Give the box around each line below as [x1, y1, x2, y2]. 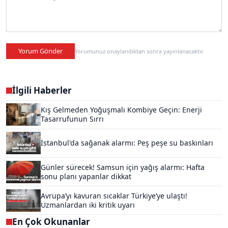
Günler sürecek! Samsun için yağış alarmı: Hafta [41, 162, 205, 172]
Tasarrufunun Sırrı [41, 114, 104, 124]
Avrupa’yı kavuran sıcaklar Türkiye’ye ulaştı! [41, 190, 187, 201]
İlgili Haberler [12, 84, 72, 97]
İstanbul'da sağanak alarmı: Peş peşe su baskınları [41, 138, 213, 148]
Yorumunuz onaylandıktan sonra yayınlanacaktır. [75, 47, 204, 55]
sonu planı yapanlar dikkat [41, 171, 131, 181]
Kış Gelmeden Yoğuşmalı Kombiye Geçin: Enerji [41, 105, 202, 115]
